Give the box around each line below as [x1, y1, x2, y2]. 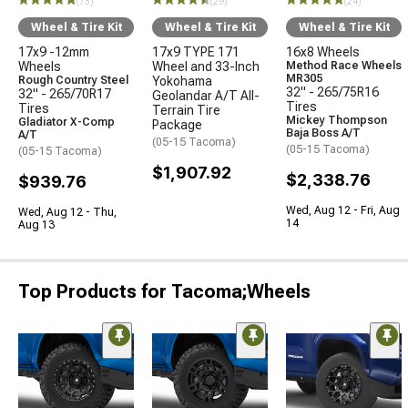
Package [152, 117, 202, 132]
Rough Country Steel [18, 73, 128, 87]
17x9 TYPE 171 [152, 44, 240, 59]
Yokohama [152, 73, 212, 88]
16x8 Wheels [286, 44, 360, 59]
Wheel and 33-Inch [152, 58, 260, 74]
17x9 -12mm [18, 44, 89, 59]
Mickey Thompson [286, 113, 387, 127]
